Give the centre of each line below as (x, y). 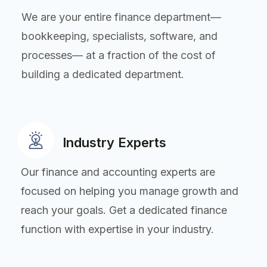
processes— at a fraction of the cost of (119, 55)
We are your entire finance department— (121, 17)
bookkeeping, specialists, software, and (119, 36)
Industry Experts (114, 142)
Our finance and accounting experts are (118, 172)
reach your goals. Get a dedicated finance (124, 210)
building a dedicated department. (103, 74)
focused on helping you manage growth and (130, 191)
